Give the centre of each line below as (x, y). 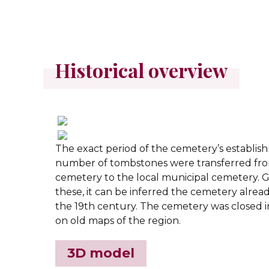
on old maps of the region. (118, 221)
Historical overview (141, 70)
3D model (101, 253)
